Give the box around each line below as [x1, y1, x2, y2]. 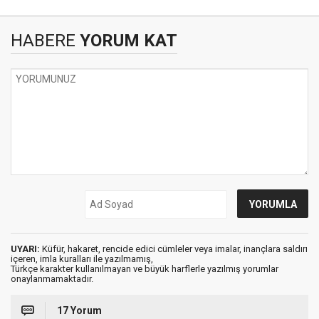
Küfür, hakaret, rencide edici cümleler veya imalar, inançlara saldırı [40, 244, 308, 254]
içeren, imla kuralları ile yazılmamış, [11, 253, 153, 264]
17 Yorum [57, 305, 102, 316]
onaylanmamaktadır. [11, 273, 93, 284]
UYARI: [11, 244, 40, 254]
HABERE [11, 31, 75, 51]
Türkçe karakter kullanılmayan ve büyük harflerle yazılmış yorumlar [11, 263, 278, 274]
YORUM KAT [75, 31, 177, 51]
